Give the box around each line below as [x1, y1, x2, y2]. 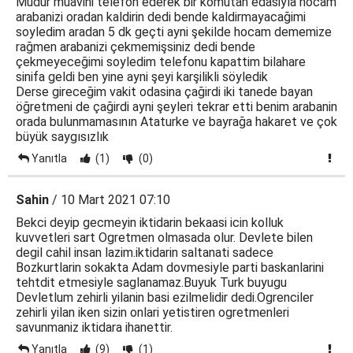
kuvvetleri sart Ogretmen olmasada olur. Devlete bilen [16, 230, 313, 245]
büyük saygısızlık [16, 129, 109, 144]
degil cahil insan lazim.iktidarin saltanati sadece [16, 245, 273, 260]
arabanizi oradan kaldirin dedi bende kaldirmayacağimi [16, 9, 306, 24]
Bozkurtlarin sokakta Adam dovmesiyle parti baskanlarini [16, 260, 324, 275]
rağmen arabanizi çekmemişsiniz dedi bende [16, 39, 255, 54]
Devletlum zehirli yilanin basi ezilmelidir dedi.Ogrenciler [16, 290, 314, 305]
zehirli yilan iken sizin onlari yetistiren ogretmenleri [16, 305, 289, 320]
